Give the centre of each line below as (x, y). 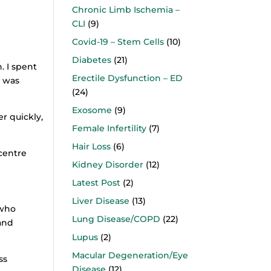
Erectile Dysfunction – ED (128, 78)
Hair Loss (92, 146)
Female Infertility (109, 128)
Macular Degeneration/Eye (130, 255)
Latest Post (96, 183)
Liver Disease (101, 201)
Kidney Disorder (108, 165)
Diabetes (92, 60)
